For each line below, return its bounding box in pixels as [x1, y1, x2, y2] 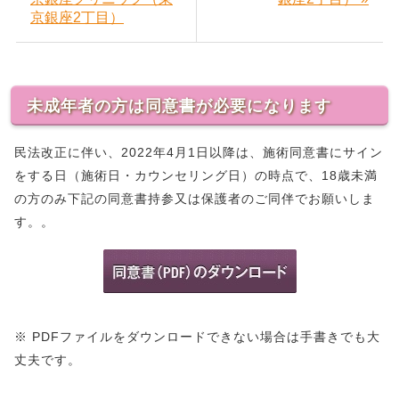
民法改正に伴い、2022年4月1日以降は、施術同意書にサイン [14, 144, 383, 159]
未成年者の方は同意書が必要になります [27, 96, 331, 115]
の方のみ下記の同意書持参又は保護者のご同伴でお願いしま [14, 191, 375, 206]
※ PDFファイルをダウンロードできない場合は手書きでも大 [14, 329, 380, 344]
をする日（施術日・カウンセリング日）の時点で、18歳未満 [14, 167, 378, 183]
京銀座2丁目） [30, 9, 124, 25]
